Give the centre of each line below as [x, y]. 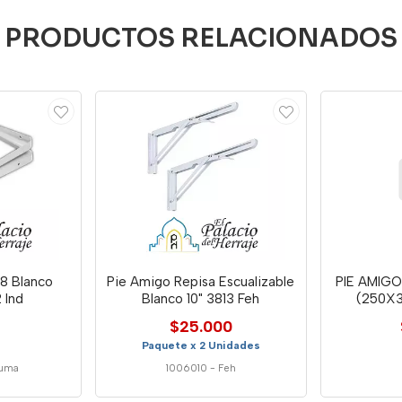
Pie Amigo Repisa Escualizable [201, 281]
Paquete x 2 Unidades [201, 345]
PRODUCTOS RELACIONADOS [201, 38]
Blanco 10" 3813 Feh [201, 298]
